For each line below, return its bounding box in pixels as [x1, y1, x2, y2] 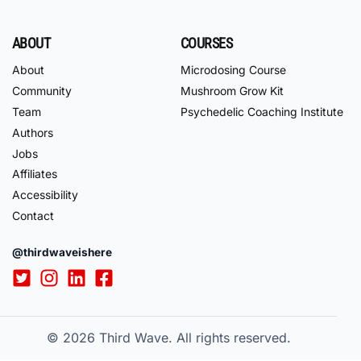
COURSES [180, 34, 233, 52]
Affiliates [12, 167, 57, 181]
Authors [12, 125, 53, 139]
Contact [12, 208, 54, 222]
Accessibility [12, 188, 78, 202]
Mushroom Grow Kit [180, 84, 284, 98]
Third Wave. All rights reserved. [98, 329, 291, 346]
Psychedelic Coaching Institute [180, 104, 343, 118]
